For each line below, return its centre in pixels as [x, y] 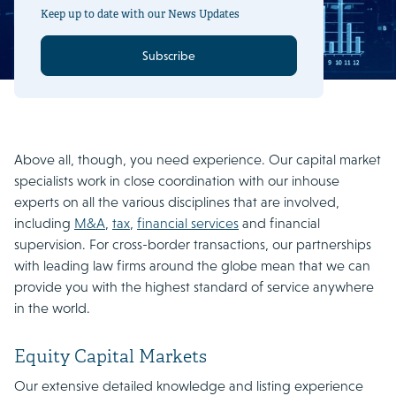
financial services [188, 223]
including [44, 223]
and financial [279, 223]
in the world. [52, 308]
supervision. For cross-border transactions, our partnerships [193, 244]
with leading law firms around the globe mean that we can [192, 266]
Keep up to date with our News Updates [140, 15]
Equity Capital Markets [110, 358]
